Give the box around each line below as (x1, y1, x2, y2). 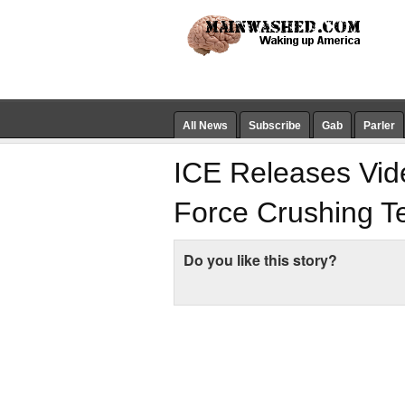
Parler (363, 119, 395, 132)
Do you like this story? (184, 250, 337, 270)
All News (183, 119, 228, 132)
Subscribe (249, 119, 301, 132)
